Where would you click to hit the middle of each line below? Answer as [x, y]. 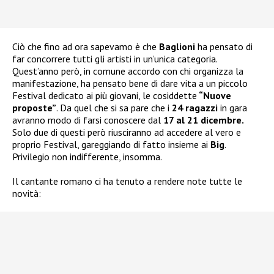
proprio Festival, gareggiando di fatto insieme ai [111, 144]
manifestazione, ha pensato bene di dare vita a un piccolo [130, 83]
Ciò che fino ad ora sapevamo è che [86, 46]
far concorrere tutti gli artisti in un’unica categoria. [115, 58]
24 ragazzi [195, 107]
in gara [232, 107]
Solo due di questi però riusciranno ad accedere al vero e [127, 132]
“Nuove [214, 95]
